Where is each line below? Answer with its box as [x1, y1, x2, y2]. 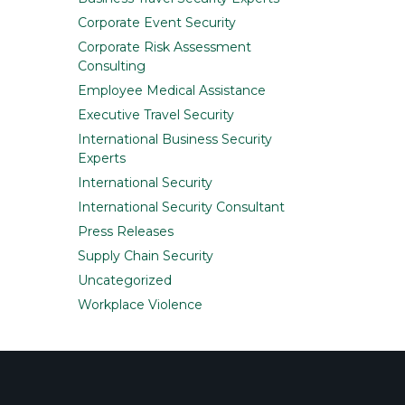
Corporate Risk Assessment [78, 39, 251, 56]
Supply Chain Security [78, 248, 213, 265]
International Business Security [78, 131, 272, 148]
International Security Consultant [78, 199, 285, 216]
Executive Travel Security [78, 107, 234, 124]
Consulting [78, 58, 146, 75]
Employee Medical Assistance [78, 82, 266, 99]
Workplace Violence [78, 297, 202, 314]
